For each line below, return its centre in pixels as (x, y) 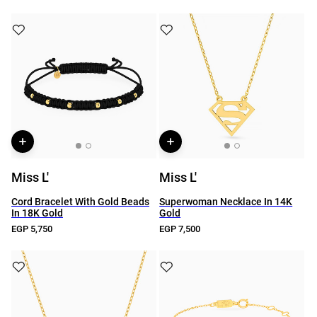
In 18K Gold (37, 213)
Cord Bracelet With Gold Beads (80, 202)
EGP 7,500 (180, 229)
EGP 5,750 (32, 229)
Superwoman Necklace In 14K (226, 202)
